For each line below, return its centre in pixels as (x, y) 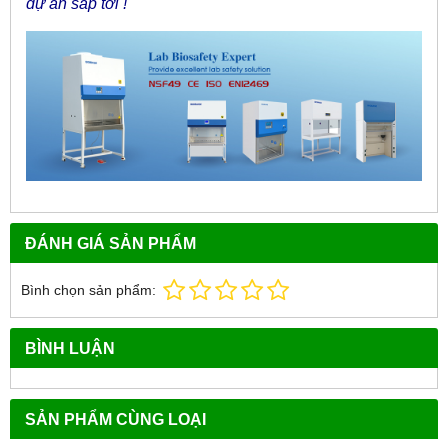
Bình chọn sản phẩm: (88, 289)
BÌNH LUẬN (70, 347)
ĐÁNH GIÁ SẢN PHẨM (110, 242)
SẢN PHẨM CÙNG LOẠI (115, 418)
